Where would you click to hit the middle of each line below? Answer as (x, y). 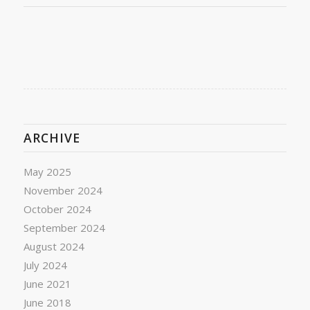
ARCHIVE (52, 137)
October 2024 (57, 209)
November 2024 (63, 190)
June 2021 (47, 283)
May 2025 (47, 171)
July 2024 (45, 265)
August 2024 (54, 246)
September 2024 (64, 227)
